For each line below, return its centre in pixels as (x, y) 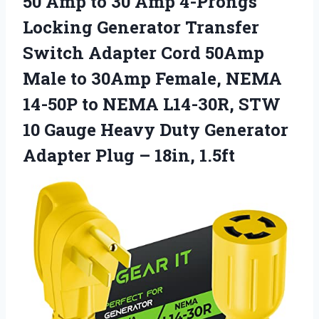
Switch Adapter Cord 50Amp (143, 52)
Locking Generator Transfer (141, 27)
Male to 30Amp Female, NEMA (152, 78)
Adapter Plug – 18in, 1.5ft (129, 155)
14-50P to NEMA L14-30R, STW (152, 104)
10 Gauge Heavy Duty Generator (156, 129)
